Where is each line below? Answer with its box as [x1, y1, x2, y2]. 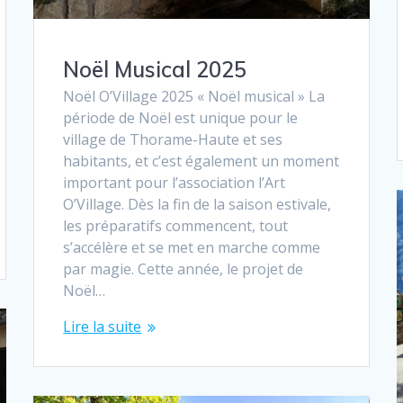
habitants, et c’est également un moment [63, 150, 340, 171]
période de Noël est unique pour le [63, 107, 299, 128]
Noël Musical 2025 [63, 55, 247, 83]
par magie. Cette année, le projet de [63, 258, 304, 279]
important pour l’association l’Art [63, 172, 286, 193]
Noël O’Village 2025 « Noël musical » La [63, 85, 326, 106]
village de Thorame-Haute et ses [63, 129, 283, 149]
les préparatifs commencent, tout [63, 215, 289, 236]
